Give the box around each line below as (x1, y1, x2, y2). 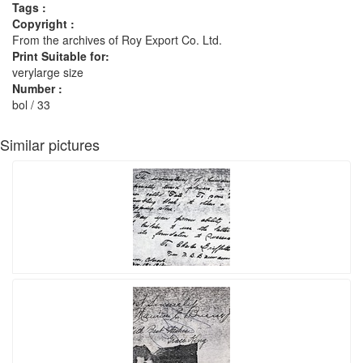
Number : (12, 80, 62, 96)
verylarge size (12, 64, 83, 80)
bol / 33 (12, 96, 50, 113)
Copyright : (12, 15, 75, 32)
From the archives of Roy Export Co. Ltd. (12, 32, 222, 48)
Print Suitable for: (12, 48, 109, 64)
